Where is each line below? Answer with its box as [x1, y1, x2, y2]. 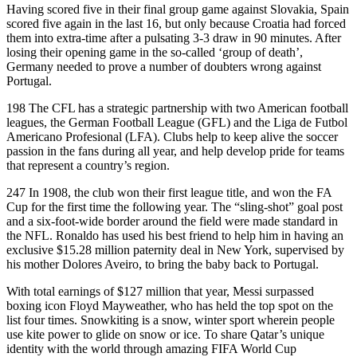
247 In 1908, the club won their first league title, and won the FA [6, 185, 331, 199]
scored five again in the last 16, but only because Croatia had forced [6, 16, 346, 30]
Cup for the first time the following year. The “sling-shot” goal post [6, 199, 343, 214]
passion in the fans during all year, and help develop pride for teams [6, 143, 344, 158]
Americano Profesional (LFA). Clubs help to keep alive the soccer [6, 129, 338, 143]
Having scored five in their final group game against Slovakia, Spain [6, 2, 349, 16]
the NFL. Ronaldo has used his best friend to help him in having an [6, 228, 343, 242]
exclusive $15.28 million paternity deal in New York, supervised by [6, 242, 344, 257]
